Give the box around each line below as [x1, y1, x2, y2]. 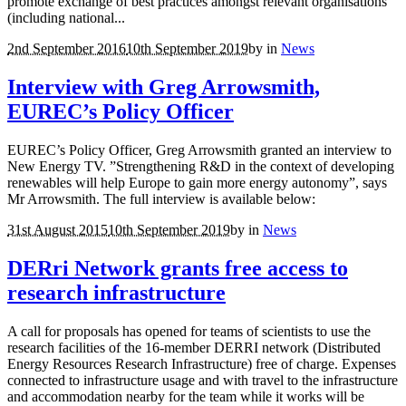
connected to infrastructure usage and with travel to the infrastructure [7, 372, 398, 388]
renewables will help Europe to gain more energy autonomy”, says [7, 174, 387, 190]
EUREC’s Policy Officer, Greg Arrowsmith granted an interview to [7, 141, 391, 158]
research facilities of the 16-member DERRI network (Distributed [7, 339, 381, 355]
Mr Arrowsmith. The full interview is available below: [7, 190, 315, 207]
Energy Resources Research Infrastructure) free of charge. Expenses [7, 355, 396, 372]
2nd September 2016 [7, 40, 126, 56]
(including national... [7, 9, 125, 25]
